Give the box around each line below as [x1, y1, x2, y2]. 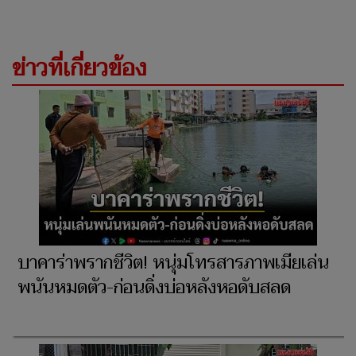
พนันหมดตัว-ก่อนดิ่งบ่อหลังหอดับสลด [17, 273, 291, 304]
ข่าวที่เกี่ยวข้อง [12, 49, 146, 88]
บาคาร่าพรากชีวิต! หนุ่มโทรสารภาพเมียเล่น [17, 248, 329, 279]
